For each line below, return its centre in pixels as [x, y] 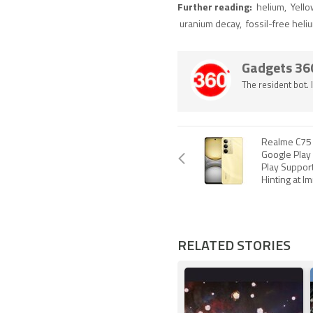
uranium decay [210, 24]
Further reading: [216, 8]
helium [270, 8]
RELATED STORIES [234, 245]
